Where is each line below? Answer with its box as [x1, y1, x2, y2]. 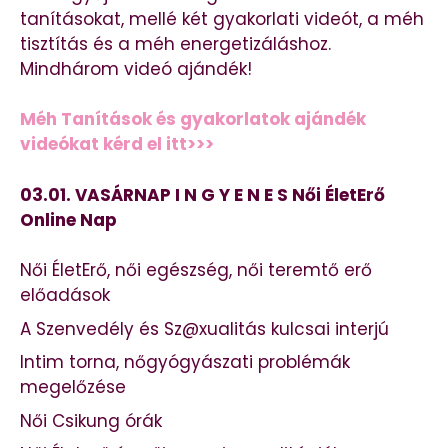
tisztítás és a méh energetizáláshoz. [20, 31, 331, 56]
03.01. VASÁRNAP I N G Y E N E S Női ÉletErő [20, 182, 385, 207]
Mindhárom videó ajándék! [20, 56, 252, 81]
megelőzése [20, 375, 126, 400]
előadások [20, 283, 110, 308]
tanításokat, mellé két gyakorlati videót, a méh [20, 6, 424, 31]
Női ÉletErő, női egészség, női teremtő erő [20, 258, 372, 283]
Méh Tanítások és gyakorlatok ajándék [20, 107, 366, 132]
